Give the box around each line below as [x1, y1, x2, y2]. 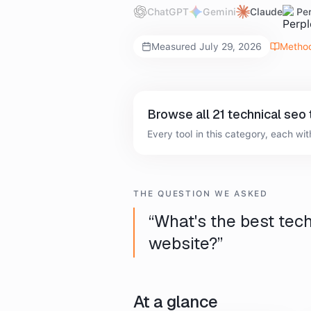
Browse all [147, 106, 212, 122]
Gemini [203, 6, 236, 17]
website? [149, 233, 217, 254]
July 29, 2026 [199, 41, 262, 52]
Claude [250, 6, 283, 17]
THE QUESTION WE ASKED [133, 189, 269, 199]
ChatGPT [147, 6, 189, 17]
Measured [151, 41, 199, 52]
